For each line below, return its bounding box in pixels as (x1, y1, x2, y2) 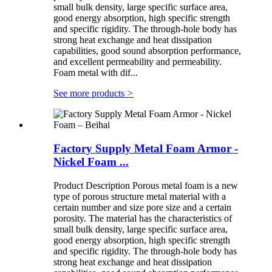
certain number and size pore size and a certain (53, 202, 231, 212)
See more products (53, 88, 127, 99)
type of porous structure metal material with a (53, 191, 226, 202)
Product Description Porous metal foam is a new (53, 180, 238, 191)
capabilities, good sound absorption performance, (53, 46, 241, 56)
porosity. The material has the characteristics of (53, 212, 232, 223)
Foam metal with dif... (53, 67, 138, 78)
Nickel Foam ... (53, 155, 129, 169)
